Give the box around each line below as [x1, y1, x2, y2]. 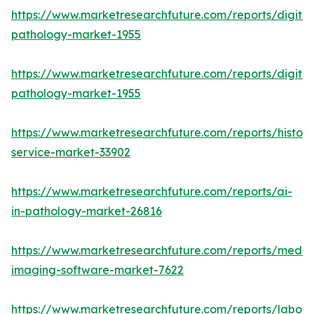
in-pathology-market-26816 [11, 204, 162, 219]
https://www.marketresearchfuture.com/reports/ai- [11, 184, 292, 199]
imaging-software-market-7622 [11, 263, 184, 278]
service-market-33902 [11, 145, 130, 160]
